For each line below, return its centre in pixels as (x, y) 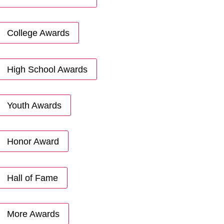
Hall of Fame (32, 178)
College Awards (38, 33)
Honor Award (33, 141)
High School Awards (47, 69)
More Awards (33, 214)
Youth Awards (34, 105)
